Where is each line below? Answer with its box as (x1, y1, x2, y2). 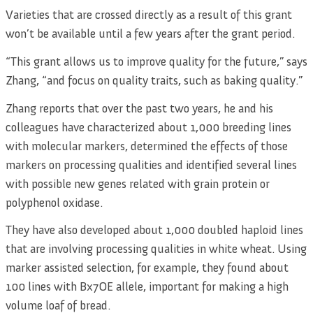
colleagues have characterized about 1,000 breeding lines (6, 119, 291, 135)
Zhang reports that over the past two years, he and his (6, 100, 273, 116)
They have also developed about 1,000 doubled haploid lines (6, 222, 303, 238)
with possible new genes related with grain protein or (6, 175, 270, 191)
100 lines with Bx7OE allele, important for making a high (6, 279, 289, 295)
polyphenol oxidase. (6, 194, 103, 210)
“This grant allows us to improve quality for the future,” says (6, 53, 307, 69)
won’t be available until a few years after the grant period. (6, 26, 295, 42)
